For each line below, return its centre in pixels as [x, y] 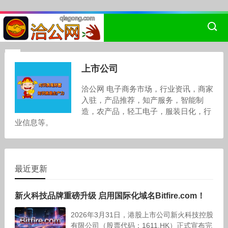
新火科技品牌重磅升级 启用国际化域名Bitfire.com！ [110, 196]
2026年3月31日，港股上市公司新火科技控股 [142, 215]
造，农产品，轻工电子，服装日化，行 [146, 111]
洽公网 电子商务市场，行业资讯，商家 [147, 89]
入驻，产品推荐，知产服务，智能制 [142, 100]
